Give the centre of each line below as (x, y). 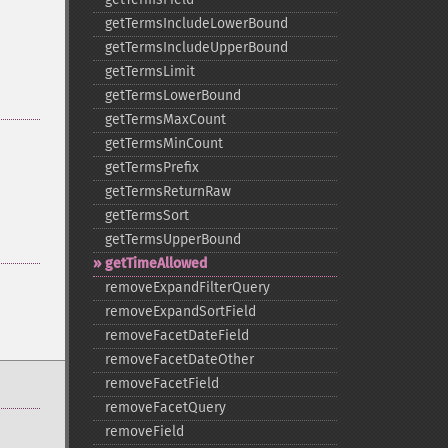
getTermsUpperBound (172, 239)
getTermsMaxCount (165, 119)
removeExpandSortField (180, 311)
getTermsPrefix (151, 167)
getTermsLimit (149, 71)
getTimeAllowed (155, 263)
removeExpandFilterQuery (187, 287)
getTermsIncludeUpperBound (196, 47)
